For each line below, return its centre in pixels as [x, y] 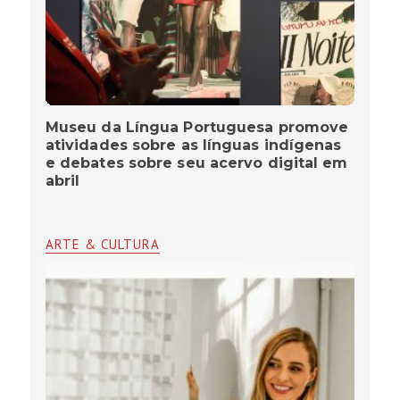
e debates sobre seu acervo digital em [196, 163]
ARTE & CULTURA [102, 245]
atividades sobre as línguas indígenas [193, 146]
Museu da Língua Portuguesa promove [197, 128]
